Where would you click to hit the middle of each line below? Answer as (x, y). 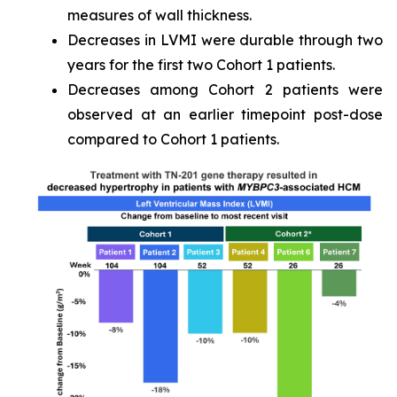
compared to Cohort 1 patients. (173, 139)
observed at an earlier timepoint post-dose (225, 114)
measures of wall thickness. (160, 15)
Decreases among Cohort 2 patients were (225, 90)
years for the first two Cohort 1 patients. (201, 65)
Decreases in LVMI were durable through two (225, 40)
